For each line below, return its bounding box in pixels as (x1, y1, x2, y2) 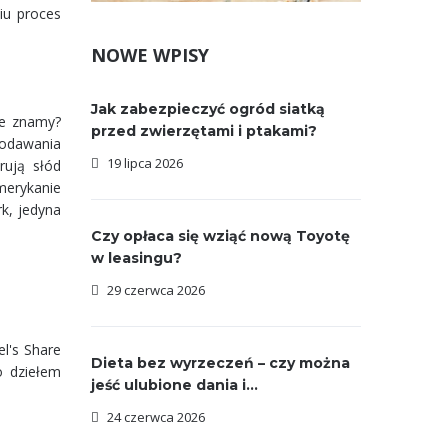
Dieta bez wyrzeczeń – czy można (91, 354, 350, 372)
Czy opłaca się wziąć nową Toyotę (91, 227, 350, 245)
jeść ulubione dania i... (91, 376, 258, 394)
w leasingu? (91, 249, 182, 267)
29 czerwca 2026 (107, 281, 205, 299)
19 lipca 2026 (107, 154, 183, 172)
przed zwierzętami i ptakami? (91, 122, 317, 140)
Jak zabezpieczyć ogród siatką (91, 100, 325, 118)
